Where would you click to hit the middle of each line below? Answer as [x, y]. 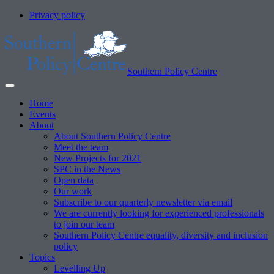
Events [43, 114]
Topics [42, 257]
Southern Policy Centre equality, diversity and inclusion [161, 235]
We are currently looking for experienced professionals [159, 213]
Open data [74, 180]
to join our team [84, 224]
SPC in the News [87, 169]
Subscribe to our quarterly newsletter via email [143, 202]
